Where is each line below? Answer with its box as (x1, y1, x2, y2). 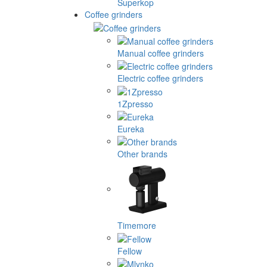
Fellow (117, 244, 142, 257)
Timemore (117, 219, 156, 232)
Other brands (117, 148, 167, 160)
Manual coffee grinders (117, 46, 204, 59)
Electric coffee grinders (117, 72, 203, 85)
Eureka (117, 122, 144, 135)
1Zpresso (117, 97, 153, 110)
